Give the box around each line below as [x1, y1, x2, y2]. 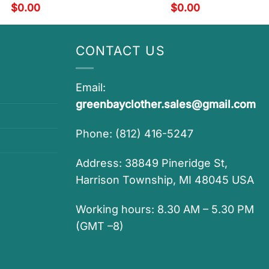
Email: [76, 81, 106, 94]
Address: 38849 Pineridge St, [76, 156, 228, 169]
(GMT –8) [76, 219, 124, 232]
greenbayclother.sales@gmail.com [76, 98, 256, 111]
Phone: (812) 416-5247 [76, 127, 193, 141]
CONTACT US [76, 43, 165, 59]
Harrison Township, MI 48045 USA [76, 173, 254, 186]
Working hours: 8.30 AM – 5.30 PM [76, 202, 254, 216]
